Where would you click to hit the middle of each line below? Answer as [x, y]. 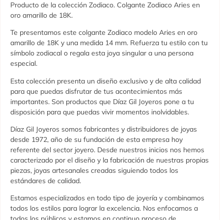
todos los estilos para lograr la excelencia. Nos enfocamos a [104, 208]
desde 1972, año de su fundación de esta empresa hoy [96, 139]
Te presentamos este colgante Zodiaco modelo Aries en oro [104, 33]
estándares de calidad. [46, 180]
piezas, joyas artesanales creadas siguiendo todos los [94, 170]
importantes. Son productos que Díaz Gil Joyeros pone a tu [102, 101]
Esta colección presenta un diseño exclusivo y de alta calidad [106, 81]
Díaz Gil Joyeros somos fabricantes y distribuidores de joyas [104, 129]
